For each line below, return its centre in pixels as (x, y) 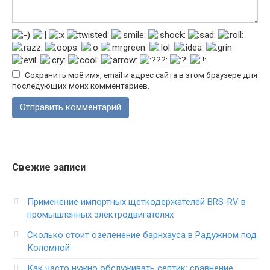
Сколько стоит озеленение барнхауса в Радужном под (142, 235)
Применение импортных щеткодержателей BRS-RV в (137, 202)
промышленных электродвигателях (100, 214)
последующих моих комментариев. (81, 85)
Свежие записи (49, 167)
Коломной (49, 247)
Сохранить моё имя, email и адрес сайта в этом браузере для (141, 74)
